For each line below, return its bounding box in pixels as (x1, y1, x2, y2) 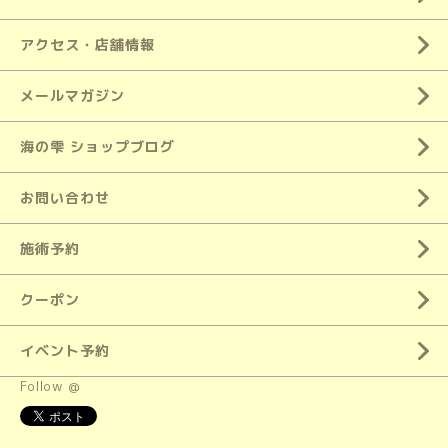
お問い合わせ (20, 188, 110, 207)
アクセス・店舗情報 (20, 35, 155, 54)
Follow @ (20, 377, 81, 395)
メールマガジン (20, 86, 125, 105)
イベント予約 (20, 341, 110, 360)
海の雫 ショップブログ (20, 137, 175, 156)
